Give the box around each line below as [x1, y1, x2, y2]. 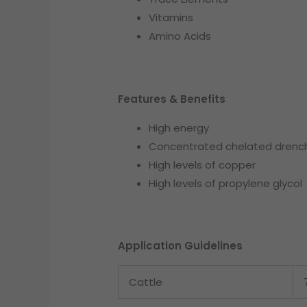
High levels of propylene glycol [149, 175, 303, 191]
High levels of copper [149, 157, 256, 172]
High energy [149, 120, 210, 135]
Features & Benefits [118, 91, 226, 106]
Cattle [129, 275, 163, 290]
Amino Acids [149, 29, 212, 44]
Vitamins [149, 10, 194, 25]
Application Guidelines [118, 238, 243, 254]
